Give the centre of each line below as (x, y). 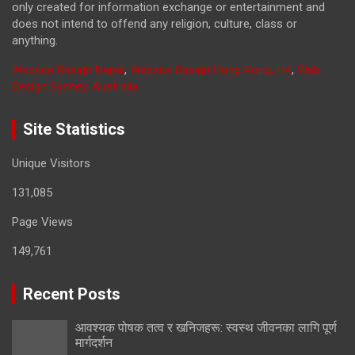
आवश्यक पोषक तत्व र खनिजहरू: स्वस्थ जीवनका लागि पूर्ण (206, 328)
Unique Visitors (62, 163)
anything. (35, 40)
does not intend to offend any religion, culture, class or (155, 24)
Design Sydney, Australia (75, 86)
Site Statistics (74, 129)
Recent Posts (72, 294)
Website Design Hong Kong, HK (211, 70)
